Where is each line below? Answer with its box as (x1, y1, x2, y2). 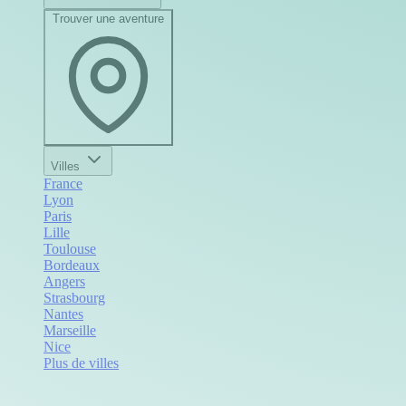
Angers (43, 273, 85, 289)
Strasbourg (43, 289, 105, 305)
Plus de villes (43, 354, 119, 371)
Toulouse (43, 240, 96, 256)
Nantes (43, 305, 83, 322)
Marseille (43, 322, 96, 338)
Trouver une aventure (53, 11, 164, 25)
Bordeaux (43, 256, 100, 273)
